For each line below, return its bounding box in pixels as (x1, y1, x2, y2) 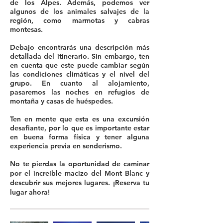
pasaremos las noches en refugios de (10, 88, 149, 97)
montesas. (10, 25, 45, 34)
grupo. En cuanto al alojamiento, (10, 79, 149, 88)
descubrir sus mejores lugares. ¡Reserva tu (10, 178, 149, 187)
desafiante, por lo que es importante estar (10, 123, 149, 132)
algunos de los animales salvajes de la (10, 7, 149, 16)
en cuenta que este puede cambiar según (10, 61, 149, 70)
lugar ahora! (10, 188, 50, 197)
